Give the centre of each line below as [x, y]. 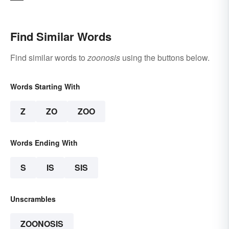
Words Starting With [45, 87]
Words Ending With [44, 143]
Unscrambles [33, 199]
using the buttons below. [165, 58]
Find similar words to [49, 58]
